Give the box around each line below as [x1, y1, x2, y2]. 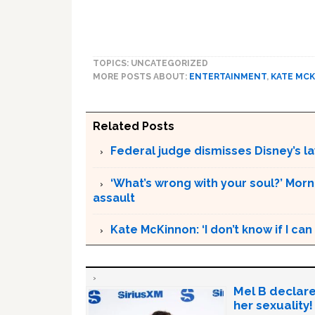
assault [93, 191, 135, 205]
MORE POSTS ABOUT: [93, 72, 189, 82]
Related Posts [93, 120, 174, 134]
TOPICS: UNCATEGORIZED [93, 58, 208, 69]
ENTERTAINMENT [189, 72, 266, 82]
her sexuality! [233, 298, 313, 313]
